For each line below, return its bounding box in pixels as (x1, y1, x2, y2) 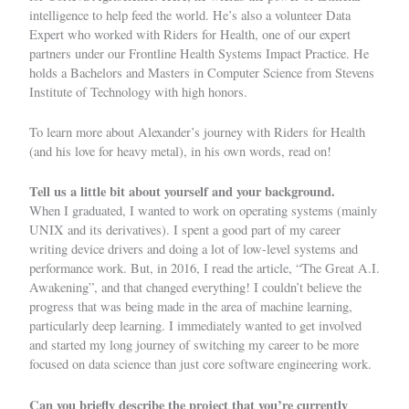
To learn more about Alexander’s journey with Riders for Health (29, 122, 365, 141)
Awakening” (29, 278, 94, 297)
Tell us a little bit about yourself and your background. (29, 182, 335, 202)
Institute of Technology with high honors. (29, 82, 252, 100)
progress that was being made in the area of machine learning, (29, 298, 352, 316)
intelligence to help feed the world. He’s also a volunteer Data (29, 5, 351, 24)
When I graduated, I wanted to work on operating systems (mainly (29, 202, 377, 220)
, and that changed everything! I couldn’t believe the (94, 278, 362, 297)
